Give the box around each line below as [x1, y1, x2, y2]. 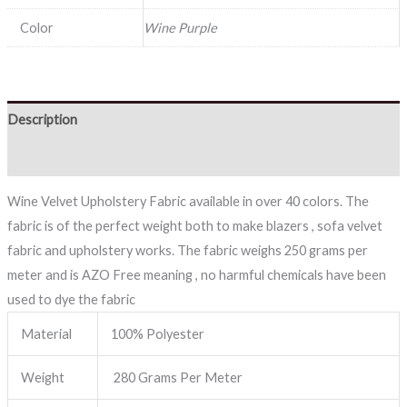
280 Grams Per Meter [111, 370, 243, 386]
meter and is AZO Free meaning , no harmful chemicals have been [6, 267, 386, 283]
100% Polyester [111, 326, 205, 342]
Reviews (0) [6, 149, 73, 165]
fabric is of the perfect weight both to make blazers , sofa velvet [6, 218, 382, 234]
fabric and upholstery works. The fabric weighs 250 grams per [6, 243, 368, 259]
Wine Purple [143, 20, 217, 36]
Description [6, 111, 77, 127]
